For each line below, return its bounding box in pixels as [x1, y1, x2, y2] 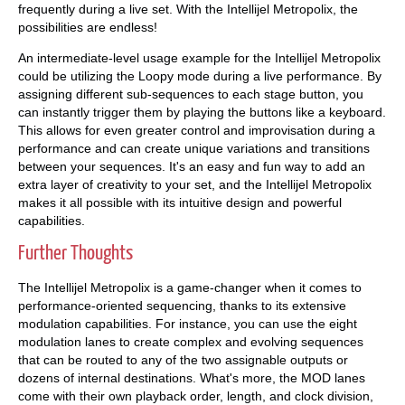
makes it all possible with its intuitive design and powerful [18, 194, 342, 210]
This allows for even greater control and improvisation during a [18, 122, 375, 137]
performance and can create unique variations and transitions [18, 140, 370, 155]
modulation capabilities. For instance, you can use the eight [18, 316, 357, 331]
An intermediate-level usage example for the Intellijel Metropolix [18, 50, 381, 65]
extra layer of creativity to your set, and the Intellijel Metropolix [18, 176, 372, 192]
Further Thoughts [18, 242, 133, 264]
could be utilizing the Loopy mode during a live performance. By [18, 68, 381, 83]
